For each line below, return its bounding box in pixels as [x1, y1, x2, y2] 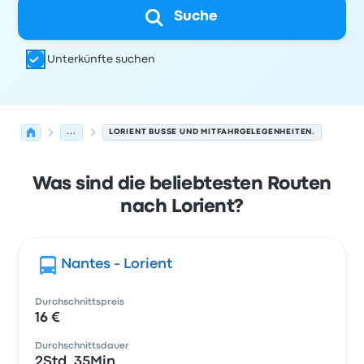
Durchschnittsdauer [35, 342, 130, 350]
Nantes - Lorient [61, 258, 173, 271]
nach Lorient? [120, 199, 244, 215]
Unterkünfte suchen [47, 54, 156, 64]
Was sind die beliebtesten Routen [32, 176, 331, 193]
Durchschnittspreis [35, 298, 125, 306]
